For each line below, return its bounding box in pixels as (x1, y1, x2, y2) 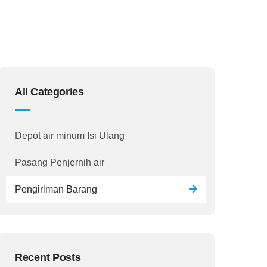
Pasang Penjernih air (15, 157, 104, 167)
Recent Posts (15, 251, 81, 263)
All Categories (15, 85, 84, 98)
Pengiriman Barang (15, 184, 97, 194)
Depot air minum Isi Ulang (15, 130, 125, 141)
